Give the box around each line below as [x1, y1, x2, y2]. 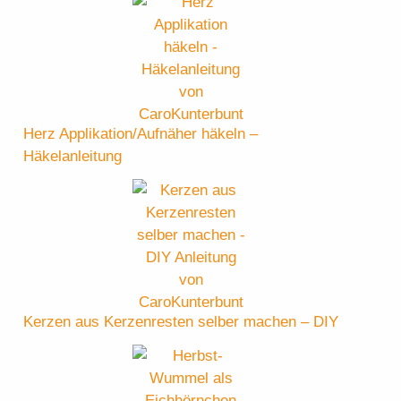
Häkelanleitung [23, 148, 123, 166]
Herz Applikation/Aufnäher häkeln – [23, 125, 259, 143]
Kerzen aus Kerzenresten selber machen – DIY [23, 312, 339, 330]
